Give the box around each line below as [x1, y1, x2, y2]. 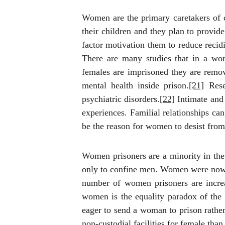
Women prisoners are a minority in [82, 151, 211, 161]
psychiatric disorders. [82, 94, 160, 104]
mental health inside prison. [82, 80, 189, 90]
